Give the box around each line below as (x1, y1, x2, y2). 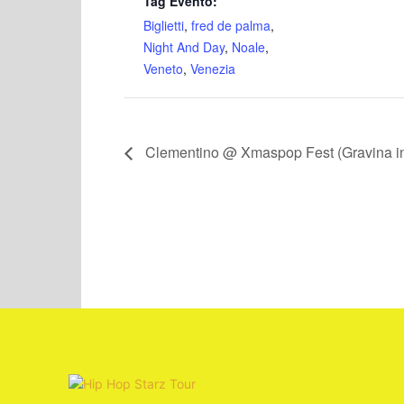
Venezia (190, 60, 235, 78)
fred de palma (191, 16, 271, 34)
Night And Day (143, 38, 225, 56)
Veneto (143, 60, 183, 78)
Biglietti (143, 16, 184, 34)
